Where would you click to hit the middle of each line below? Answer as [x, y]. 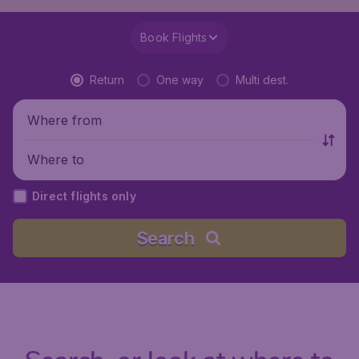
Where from [65, 120]
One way [180, 80]
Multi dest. [262, 80]
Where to [56, 159]
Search [165, 238]
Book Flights [174, 38]
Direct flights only [84, 196]
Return [107, 80]
